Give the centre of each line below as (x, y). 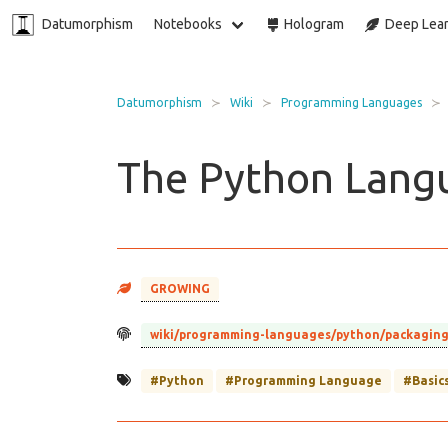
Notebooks (188, 24)
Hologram (311, 24)
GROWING (180, 289)
